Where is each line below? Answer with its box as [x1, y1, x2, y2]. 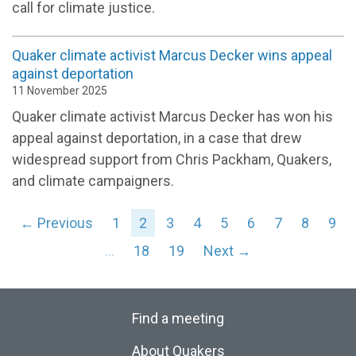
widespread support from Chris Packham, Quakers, [12, 150, 331, 168]
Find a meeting [132, 309, 224, 327]
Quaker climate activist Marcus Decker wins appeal [12, 46, 332, 64]
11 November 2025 [12, 83, 107, 97]
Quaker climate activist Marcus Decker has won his [12, 107, 333, 125]
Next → [203, 242, 251, 259]
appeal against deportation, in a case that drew [12, 129, 302, 146]
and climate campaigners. [12, 172, 174, 189]
